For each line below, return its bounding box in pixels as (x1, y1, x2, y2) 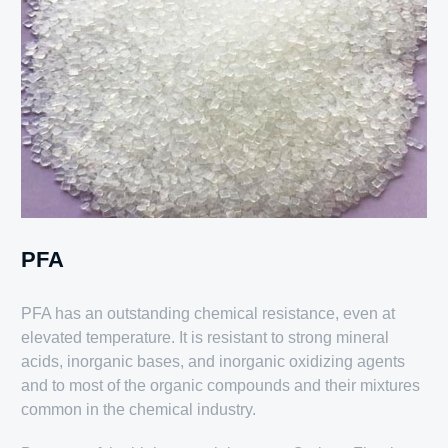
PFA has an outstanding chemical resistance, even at (21, 304, 396, 322)
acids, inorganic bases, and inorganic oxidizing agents (21, 352, 406, 370)
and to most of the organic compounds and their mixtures (21, 376, 421, 394)
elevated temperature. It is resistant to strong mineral (21, 328, 390, 346)
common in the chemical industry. (21, 400, 257, 418)
